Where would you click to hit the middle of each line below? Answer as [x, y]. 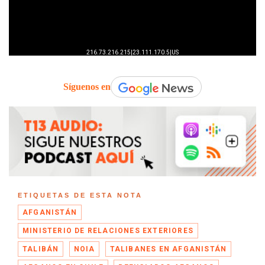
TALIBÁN [41, 249]
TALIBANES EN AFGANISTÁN [168, 249]
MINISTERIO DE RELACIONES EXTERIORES [108, 230]
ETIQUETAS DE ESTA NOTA [80, 195]
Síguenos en [87, 87]
